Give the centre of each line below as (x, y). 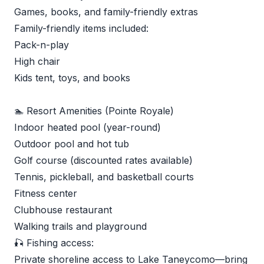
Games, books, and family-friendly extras (106, 12)
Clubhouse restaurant (63, 210)
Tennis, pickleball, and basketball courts (104, 177)
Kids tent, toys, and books (72, 78)
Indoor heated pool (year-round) (88, 127)
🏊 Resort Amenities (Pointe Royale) (94, 111)
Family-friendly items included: (81, 28)
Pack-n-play (42, 45)
